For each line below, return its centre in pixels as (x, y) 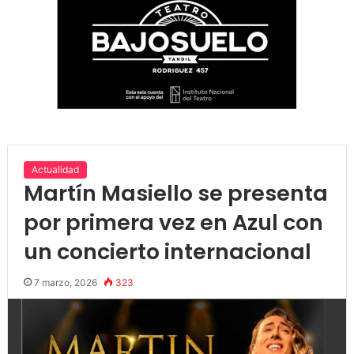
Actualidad (55, 170)
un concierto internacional (167, 252)
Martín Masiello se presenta (175, 194)
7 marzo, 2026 (65, 283)
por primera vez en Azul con (173, 223)
